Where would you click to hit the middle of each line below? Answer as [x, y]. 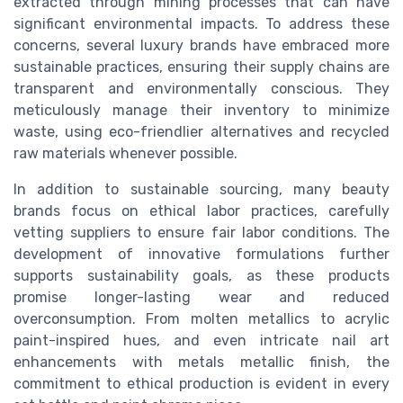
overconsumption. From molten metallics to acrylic [201, 318]
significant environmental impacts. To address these [201, 23]
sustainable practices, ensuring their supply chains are [201, 67]
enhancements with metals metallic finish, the [201, 362]
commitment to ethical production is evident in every [201, 383]
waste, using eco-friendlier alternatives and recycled [201, 131]
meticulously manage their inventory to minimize [201, 110]
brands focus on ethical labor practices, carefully [201, 210]
